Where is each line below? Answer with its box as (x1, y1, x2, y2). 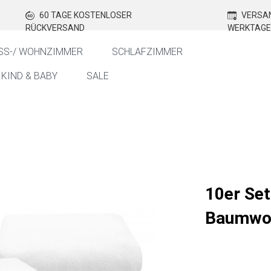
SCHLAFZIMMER (112, 46, 183, 57)
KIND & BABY (1, 70, 58, 82)
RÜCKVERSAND (25, 23, 85, 33)
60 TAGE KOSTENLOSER (37, 10, 132, 20)
